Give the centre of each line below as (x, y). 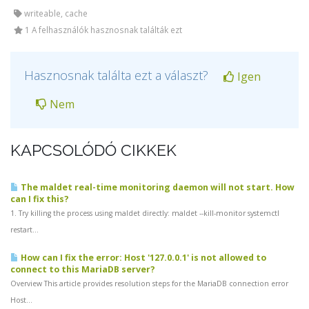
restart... (24, 230)
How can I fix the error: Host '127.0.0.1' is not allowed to (142, 258)
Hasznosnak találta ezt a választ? (118, 75)
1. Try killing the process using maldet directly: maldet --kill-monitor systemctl (145, 213)
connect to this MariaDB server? (83, 270)
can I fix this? (40, 199)
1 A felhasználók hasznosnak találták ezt (102, 30)
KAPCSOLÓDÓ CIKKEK (93, 150)
